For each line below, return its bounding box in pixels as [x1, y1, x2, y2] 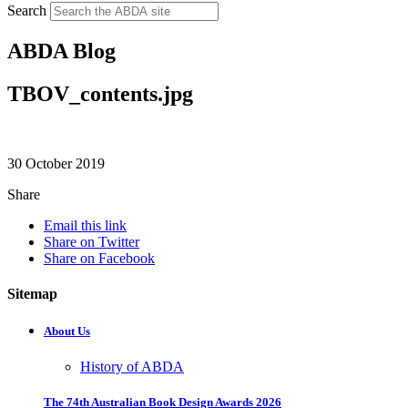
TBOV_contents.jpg [7, 81, 193, 106]
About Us [44, 324, 90, 339]
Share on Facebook [44, 250, 155, 266]
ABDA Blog [7, 38, 116, 63]
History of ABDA [80, 359, 184, 375]
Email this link [44, 217, 127, 233]
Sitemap [7, 285, 57, 301]
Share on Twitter [44, 233, 139, 250]
